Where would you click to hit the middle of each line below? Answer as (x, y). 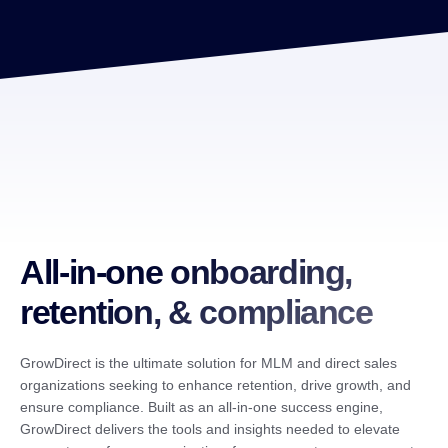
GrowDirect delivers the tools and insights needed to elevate (210, 429)
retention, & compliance (196, 312)
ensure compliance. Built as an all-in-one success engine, (201, 407)
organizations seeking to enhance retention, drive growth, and (215, 385)
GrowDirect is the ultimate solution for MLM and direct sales (208, 363)
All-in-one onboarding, (186, 272)
